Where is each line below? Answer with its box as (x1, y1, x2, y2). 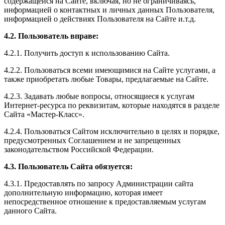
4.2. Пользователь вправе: (4, 31, 98, 40)
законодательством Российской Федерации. (4, 145, 154, 154)
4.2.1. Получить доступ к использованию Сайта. (4, 48, 170, 57)
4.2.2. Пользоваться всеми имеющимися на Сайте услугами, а (4, 65, 215, 74)
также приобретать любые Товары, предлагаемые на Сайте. (4, 74, 208, 83)
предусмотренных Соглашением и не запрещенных (4, 136, 181, 145)
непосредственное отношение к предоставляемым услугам (4, 197, 206, 206)
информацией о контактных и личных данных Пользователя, (4, 5, 214, 14)
